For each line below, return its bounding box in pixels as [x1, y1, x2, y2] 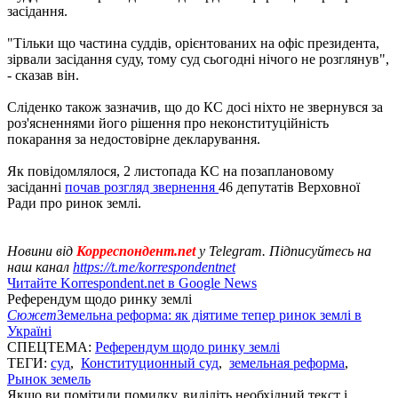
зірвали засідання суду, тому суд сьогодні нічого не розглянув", [7, 51, 389, 67]
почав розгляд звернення [65, 179, 219, 195]
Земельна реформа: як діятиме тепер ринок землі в [57, 306, 362, 322]
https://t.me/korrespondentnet [73, 259, 235, 275]
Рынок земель [7, 370, 91, 386]
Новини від [7, 243, 76, 259]
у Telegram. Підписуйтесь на [195, 243, 371, 259]
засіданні [7, 179, 65, 195]
